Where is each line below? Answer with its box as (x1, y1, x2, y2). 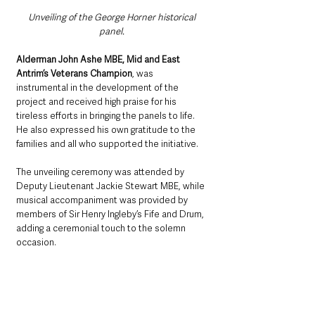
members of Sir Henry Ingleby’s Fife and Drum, (16, 208, 206, 221)
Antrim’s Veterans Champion (16, 67, 132, 80)
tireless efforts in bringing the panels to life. (16, 110, 197, 122)
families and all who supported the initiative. (16, 138, 198, 150)
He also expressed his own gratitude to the (16, 124, 198, 136)
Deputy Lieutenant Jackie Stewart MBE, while (16, 180, 207, 193)
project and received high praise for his (16, 96, 179, 108)
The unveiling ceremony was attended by (16, 166, 186, 179)
